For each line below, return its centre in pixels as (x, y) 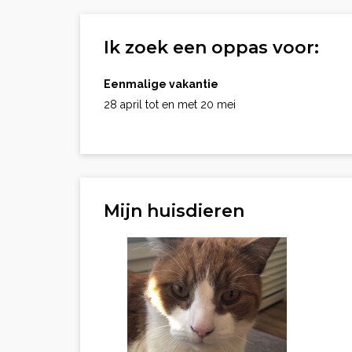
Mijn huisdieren (174, 211)
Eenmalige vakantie (161, 84)
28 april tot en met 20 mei (170, 104)
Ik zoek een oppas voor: (211, 48)
